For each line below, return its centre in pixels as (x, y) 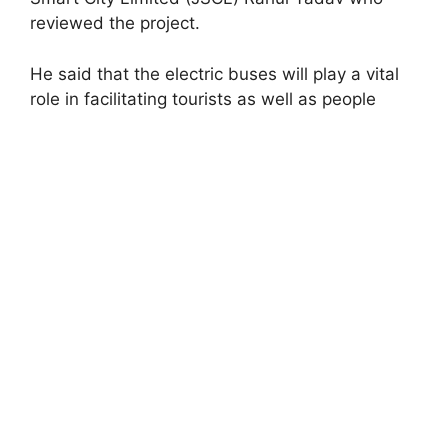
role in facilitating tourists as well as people (203, 98)
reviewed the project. (115, 23)
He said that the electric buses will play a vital (214, 73)
